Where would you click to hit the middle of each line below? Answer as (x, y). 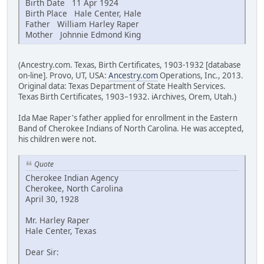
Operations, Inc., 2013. (201, 76)
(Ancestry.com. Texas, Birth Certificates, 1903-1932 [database (130, 65)
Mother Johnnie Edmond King (83, 35)
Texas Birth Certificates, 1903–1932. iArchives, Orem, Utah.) (127, 97)
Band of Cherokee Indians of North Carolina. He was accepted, (131, 129)
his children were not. (57, 139)
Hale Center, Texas (61, 230)
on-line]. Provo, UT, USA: (63, 76)
